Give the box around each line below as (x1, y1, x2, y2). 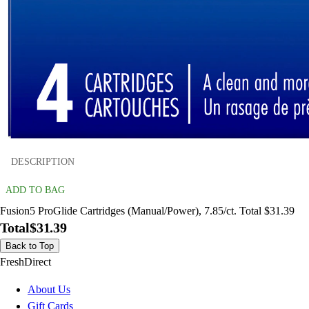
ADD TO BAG (6, 185, 65, 196)
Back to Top (6, 241, 54, 252)
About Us (28, 283, 70, 296)
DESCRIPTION (11, 156, 74, 167)
